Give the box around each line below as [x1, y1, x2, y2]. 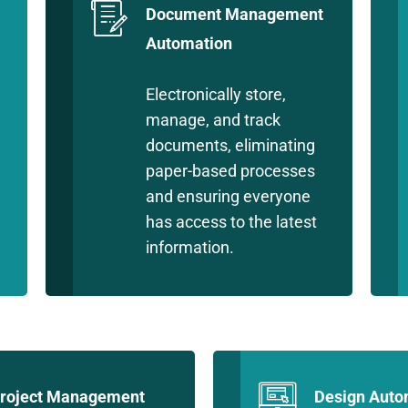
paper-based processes [146, 161, 316, 180]
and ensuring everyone [146, 187, 311, 206]
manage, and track [146, 110, 281, 129]
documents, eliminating [146, 136, 316, 155]
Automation [146, 34, 233, 53]
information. [146, 238, 235, 257]
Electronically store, [146, 85, 287, 104]
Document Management [146, 5, 324, 24]
